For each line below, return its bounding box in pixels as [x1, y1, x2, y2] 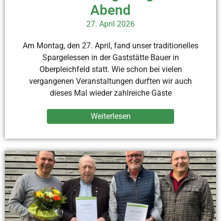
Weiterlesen [90, 111, 131, 121]
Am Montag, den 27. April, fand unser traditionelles [23, 41, 198, 51]
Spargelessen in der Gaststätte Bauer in [42, 53, 179, 63]
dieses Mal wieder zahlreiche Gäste [49, 88, 172, 98]
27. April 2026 [86, 19, 135, 29]
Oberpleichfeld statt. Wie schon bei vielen [39, 65, 182, 74]
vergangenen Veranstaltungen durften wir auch [29, 76, 192, 86]
